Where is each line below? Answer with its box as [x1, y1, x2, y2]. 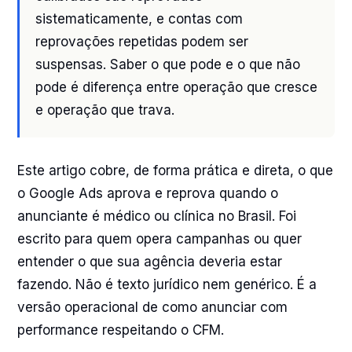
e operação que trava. [35, 102, 174, 118]
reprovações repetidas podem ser [35, 34, 248, 49]
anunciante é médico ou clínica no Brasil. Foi [17, 208, 296, 224]
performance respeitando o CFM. [17, 322, 224, 338]
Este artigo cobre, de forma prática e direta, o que [17, 163, 333, 178]
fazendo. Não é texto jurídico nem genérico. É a [17, 277, 317, 292]
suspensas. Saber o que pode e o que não [35, 57, 300, 72]
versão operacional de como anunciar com [17, 299, 288, 315]
